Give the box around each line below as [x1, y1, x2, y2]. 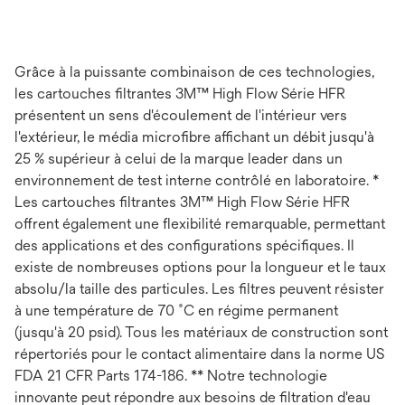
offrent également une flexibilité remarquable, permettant [14, 215, 385, 233]
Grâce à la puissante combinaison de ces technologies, [14, 63, 374, 81]
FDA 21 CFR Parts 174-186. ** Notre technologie [14, 367, 327, 385]
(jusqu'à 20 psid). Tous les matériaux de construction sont [14, 324, 388, 342]
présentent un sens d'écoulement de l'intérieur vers [14, 107, 347, 125]
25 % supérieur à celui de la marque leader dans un [14, 150, 343, 168]
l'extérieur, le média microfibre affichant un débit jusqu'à [14, 128, 374, 146]
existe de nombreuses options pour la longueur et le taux [14, 259, 386, 277]
